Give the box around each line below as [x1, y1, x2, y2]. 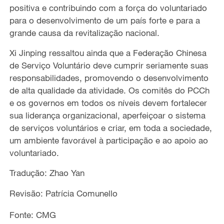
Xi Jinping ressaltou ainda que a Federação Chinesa [9, 47, 206, 58]
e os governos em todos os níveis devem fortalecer [9, 97, 207, 108]
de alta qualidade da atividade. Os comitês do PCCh [9, 85, 209, 96]
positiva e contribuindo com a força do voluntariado [9, 2, 207, 13]
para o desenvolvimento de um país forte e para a [9, 15, 200, 26]
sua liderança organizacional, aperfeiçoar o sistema [9, 110, 205, 121]
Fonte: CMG [9, 209, 56, 220]
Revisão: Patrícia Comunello [9, 187, 117, 198]
